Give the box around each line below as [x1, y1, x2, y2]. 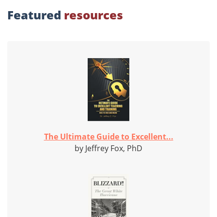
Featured [7, 7, 64, 23]
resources [64, 7, 123, 23]
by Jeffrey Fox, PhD [75, 143, 142, 154]
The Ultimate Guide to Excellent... [44, 131, 173, 142]
